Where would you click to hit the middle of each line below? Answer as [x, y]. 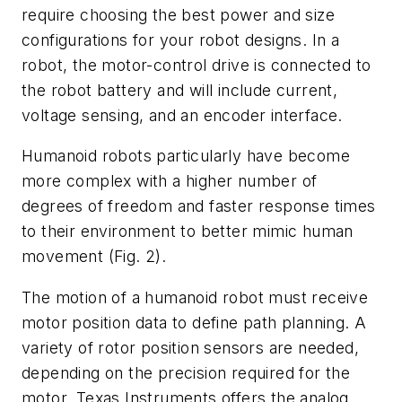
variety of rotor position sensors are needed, [190, 347]
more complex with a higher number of [170, 181]
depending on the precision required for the [186, 372]
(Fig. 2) [135, 257]
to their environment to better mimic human [188, 232]
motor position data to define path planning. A [194, 322]
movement [65, 257]
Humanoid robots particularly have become [186, 156]
